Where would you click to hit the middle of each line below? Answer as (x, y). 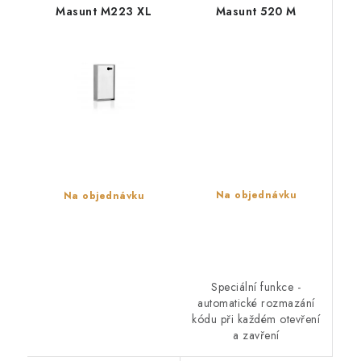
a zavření (256, 336)
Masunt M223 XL (104, 12)
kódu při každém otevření (256, 320)
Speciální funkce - (256, 287)
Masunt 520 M (256, 12)
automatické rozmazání (256, 303)
